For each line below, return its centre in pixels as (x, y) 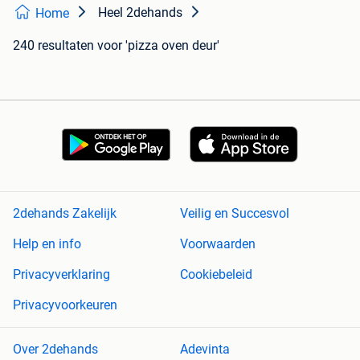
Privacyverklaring (61, 275)
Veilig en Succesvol (235, 214)
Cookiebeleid (216, 275)
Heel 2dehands (140, 13)
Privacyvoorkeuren (65, 305)
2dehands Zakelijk (65, 214)
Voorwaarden (218, 244)
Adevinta (205, 350)
